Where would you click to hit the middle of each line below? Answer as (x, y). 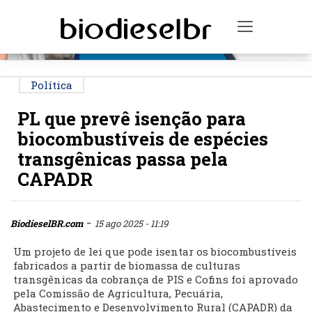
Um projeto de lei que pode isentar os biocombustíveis (155, 252)
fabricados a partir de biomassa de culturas (127, 266)
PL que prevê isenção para (132, 119)
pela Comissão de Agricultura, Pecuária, (118, 294)
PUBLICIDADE (158, 11)
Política (52, 85)
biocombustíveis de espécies (143, 139)
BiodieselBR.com (47, 224)
